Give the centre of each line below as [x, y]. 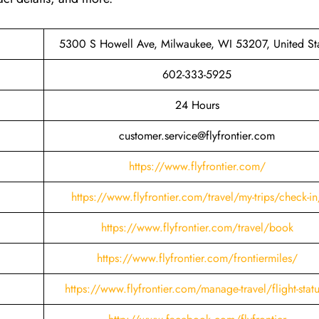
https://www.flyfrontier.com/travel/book [197, 227]
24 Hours [197, 105]
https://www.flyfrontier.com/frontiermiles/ [197, 258]
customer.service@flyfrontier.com [197, 135]
